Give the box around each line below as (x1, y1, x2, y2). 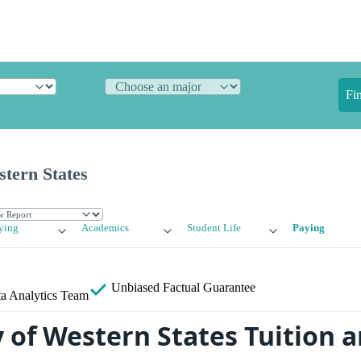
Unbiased (108, 280, 163, 295)
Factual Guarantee (163, 280, 255, 295)
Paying (292, 222, 325, 234)
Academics (81, 222, 130, 234)
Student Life (186, 222, 241, 234)
